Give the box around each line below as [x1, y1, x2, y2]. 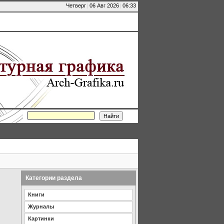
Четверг [66, 2, 86, 8]
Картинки [28, 215, 54, 221]
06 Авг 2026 [89, 2, 119, 8]
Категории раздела [25, 174, 82, 181]
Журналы [28, 203, 54, 209]
